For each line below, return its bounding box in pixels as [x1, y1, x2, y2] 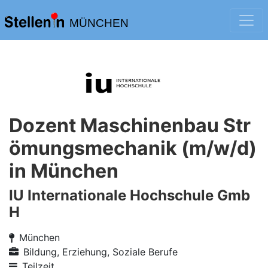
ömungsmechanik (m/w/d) [9, 136, 257, 160]
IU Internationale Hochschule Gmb [9, 187, 250, 204]
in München [9, 159, 118, 182]
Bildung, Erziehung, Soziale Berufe [23, 246, 178, 258]
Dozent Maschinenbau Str [9, 114, 251, 137]
